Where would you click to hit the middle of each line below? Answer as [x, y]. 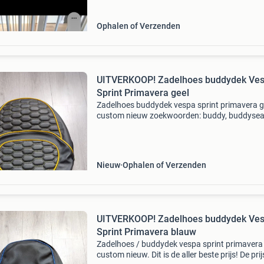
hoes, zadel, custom [132, 126]
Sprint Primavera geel [143, 93]
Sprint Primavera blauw [146, 232]
